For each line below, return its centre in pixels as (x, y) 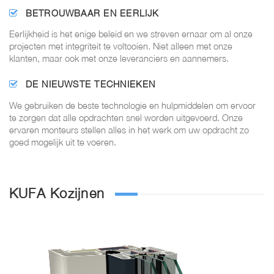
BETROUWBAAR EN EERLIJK (91, 13)
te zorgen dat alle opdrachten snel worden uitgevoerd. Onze (126, 118)
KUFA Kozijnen (57, 194)
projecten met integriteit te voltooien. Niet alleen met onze (121, 46)
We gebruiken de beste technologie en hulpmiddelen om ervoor (132, 106)
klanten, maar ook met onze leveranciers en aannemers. (119, 59)
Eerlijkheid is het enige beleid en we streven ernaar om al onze (131, 34)
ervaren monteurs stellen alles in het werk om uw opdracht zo (129, 130)
